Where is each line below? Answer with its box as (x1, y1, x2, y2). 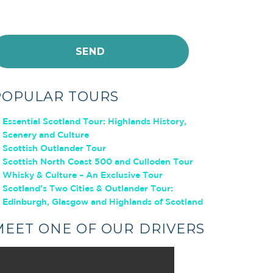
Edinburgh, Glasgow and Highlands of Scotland (2, 196, 203, 207)
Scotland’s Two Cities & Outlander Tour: (2, 183, 173, 193)
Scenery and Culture (2, 129, 89, 140)
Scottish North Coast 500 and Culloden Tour (2, 156, 193, 166)
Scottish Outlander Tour (2, 143, 106, 153)
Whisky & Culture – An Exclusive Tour (2, 169, 163, 180)
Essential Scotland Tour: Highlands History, (2, 116, 186, 126)
